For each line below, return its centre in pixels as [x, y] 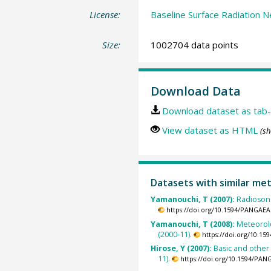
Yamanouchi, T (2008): [193, 224]
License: [105, 15]
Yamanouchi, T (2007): [193, 200]
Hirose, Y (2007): [182, 248]
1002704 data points [194, 44]
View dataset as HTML [210, 130]
